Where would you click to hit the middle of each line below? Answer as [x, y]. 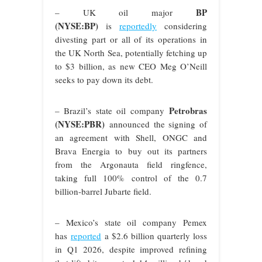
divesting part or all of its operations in [131, 39]
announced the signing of [158, 124]
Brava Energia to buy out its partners [131, 151]
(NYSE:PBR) [82, 124]
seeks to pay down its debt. [104, 79]
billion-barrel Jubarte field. [103, 191]
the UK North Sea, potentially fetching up [131, 52]
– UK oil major [125, 12]
